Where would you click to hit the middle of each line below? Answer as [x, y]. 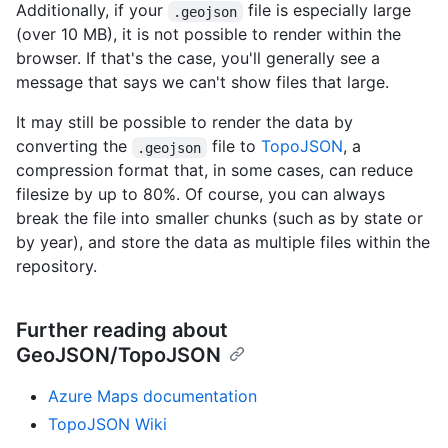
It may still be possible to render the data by [184, 122]
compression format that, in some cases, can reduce [214, 170]
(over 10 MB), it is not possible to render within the [208, 34]
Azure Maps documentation [152, 396]
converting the [74, 146]
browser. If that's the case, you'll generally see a [198, 58]
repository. [56, 266]
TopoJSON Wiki [107, 424]
